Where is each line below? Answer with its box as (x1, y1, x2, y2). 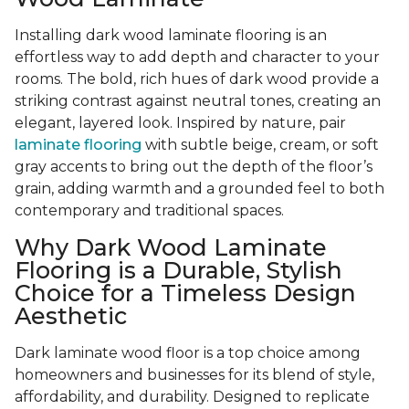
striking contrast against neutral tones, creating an (15, 92, 381, 110)
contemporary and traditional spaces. (15, 202, 284, 220)
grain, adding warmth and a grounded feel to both (15, 180, 384, 198)
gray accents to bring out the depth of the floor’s (15, 158, 372, 176)
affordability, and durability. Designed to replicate (15, 388, 370, 406)
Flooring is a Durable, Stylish (15, 257, 342, 285)
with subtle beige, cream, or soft (142, 136, 379, 154)
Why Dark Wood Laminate (15, 234, 327, 262)
